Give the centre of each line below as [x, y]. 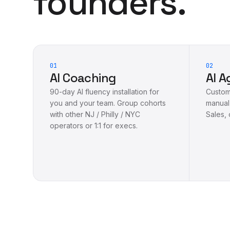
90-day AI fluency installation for [104, 91]
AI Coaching [83, 78]
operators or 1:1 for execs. [94, 125]
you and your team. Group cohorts [108, 103]
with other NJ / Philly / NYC [95, 114]
